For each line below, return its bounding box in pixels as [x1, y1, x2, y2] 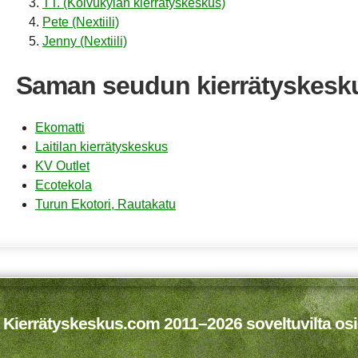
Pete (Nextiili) [42, 14, 119, 29]
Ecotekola [35, 178, 92, 193]
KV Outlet [35, 159, 89, 173]
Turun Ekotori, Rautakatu [35, 197, 176, 212]
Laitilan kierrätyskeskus [35, 140, 168, 154]
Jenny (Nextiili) [42, 34, 127, 48]
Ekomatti [35, 121, 85, 135]
